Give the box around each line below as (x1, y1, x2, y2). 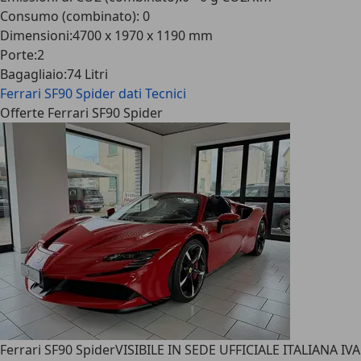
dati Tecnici (118, 85, 186, 102)
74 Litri (67, 65, 108, 83)
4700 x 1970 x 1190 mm (73, 27, 213, 44)
